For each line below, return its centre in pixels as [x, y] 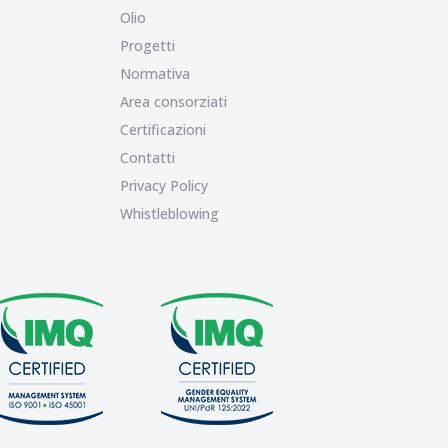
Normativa [155, 73]
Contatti [148, 157]
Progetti [148, 45]
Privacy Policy [164, 185]
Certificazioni [163, 129]
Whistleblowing [170, 213]
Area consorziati [174, 101]
